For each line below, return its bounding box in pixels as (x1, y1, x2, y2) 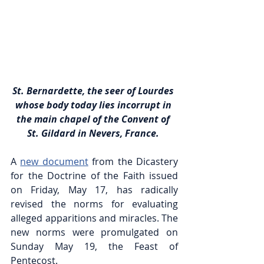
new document (20, 155, 88, 169)
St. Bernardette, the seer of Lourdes (12, 84, 176, 98)
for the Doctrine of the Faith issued (11, 169, 178, 183)
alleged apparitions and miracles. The (11, 212, 178, 225)
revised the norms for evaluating (11, 197, 178, 211)
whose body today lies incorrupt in (15, 98, 174, 112)
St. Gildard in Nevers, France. (27, 127, 161, 140)
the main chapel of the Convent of (16, 113, 172, 126)
